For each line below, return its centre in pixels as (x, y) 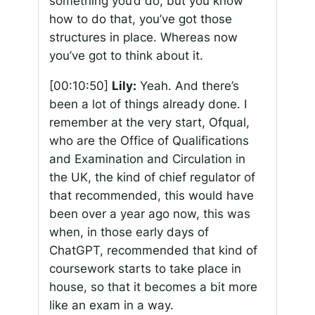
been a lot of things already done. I (148, 104)
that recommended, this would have (151, 195)
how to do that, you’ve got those (140, 19)
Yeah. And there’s (187, 85)
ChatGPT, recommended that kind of (153, 250)
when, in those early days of (129, 232)
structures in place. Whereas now (143, 37)
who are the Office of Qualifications (149, 140)
